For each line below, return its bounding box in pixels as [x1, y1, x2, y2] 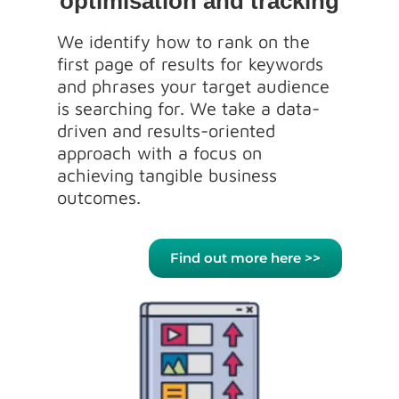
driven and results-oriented [57, 119, 275, 141]
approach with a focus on [57, 142, 262, 163]
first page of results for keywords [57, 53, 323, 74]
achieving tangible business [57, 164, 277, 185]
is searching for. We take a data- [57, 97, 320, 118]
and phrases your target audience [57, 75, 330, 96]
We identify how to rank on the [57, 30, 310, 52]
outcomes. [57, 186, 146, 208]
